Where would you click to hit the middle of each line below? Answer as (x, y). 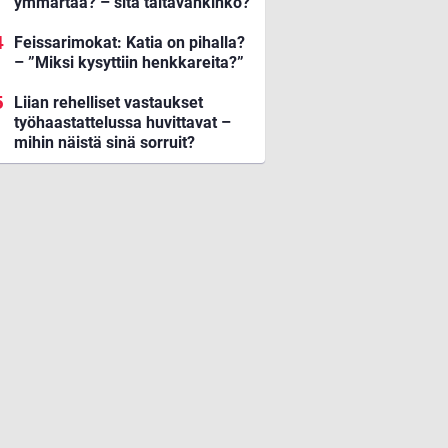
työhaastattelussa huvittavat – (122, 123)
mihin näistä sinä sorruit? (104, 143)
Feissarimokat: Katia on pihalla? (129, 43)
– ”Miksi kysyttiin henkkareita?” (129, 63)
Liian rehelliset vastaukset (108, 103)
